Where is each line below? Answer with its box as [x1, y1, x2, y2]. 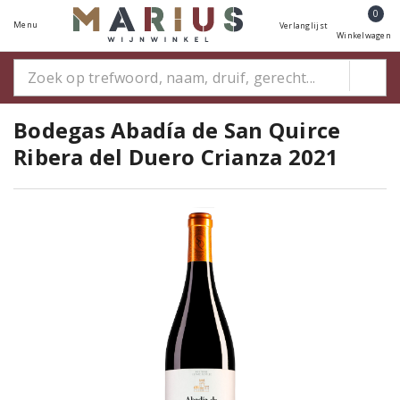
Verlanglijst [279, 20, 329, 31]
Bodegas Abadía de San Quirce [13, 115, 341, 145]
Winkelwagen [337, 29, 391, 41]
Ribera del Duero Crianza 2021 [13, 142, 339, 171]
